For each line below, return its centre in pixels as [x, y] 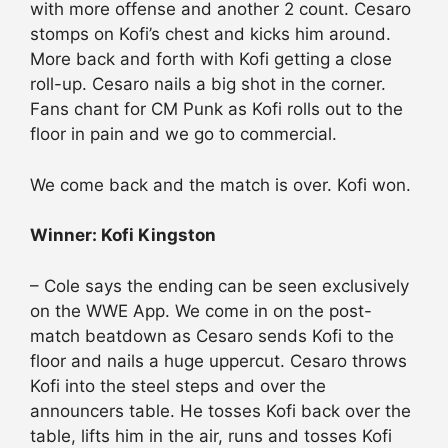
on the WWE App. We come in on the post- [201, 310]
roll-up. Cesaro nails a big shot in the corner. [208, 84]
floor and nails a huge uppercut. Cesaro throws [218, 360]
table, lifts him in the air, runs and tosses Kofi [211, 435]
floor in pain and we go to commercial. [183, 134]
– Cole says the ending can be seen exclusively [219, 285]
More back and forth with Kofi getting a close [211, 59]
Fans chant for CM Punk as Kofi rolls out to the [216, 109]
